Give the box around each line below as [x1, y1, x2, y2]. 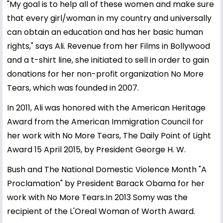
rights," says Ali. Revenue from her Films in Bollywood [7, 40, 210, 52]
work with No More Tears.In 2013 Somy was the [7, 191, 188, 203]
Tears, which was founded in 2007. [7, 82, 139, 94]
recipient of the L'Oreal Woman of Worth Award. [7, 205, 195, 217]
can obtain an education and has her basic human [7, 26, 203, 38]
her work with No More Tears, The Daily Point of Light [7, 129, 211, 141]
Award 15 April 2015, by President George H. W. [7, 143, 186, 155]
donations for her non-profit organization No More [7, 68, 204, 80]
